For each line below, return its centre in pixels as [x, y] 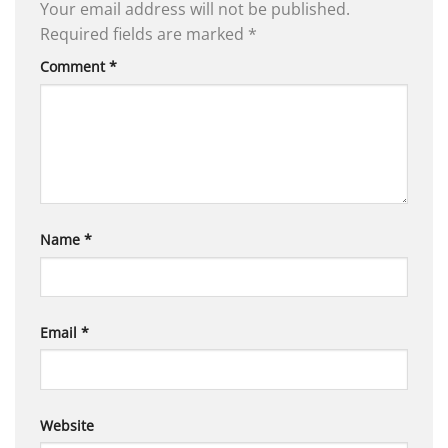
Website [67, 425]
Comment [74, 67]
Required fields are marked [144, 34]
